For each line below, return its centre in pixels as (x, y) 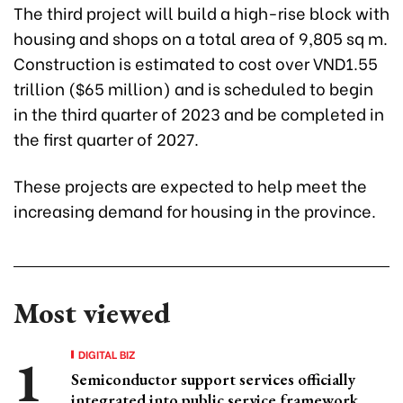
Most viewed (92, 313)
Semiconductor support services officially (213, 379)
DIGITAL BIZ (107, 354)
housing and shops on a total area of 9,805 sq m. (201, 37)
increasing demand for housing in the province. (195, 210)
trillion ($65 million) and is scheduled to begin (193, 87)
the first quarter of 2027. (106, 138)
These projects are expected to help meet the (190, 184)
